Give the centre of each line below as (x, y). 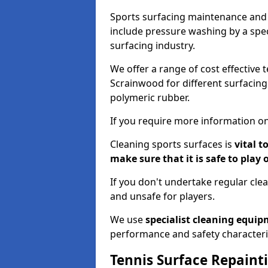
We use (128, 219)
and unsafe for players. (162, 196)
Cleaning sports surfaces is (171, 144)
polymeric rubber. (150, 97)
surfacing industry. (153, 45)
